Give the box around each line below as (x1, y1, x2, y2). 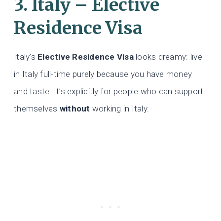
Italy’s (14, 52, 38, 62)
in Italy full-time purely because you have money (14, 69, 192, 79)
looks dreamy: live (133, 52, 202, 62)
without (59, 104, 90, 114)
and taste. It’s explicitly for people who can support (14, 86, 204, 97)
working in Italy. (90, 104, 149, 114)
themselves (14, 104, 60, 114)
